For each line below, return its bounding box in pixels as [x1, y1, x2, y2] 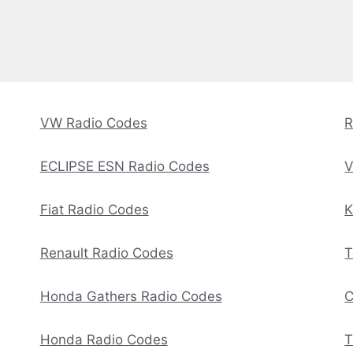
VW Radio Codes [39, 115, 147, 132]
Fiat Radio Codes [39, 202, 149, 218]
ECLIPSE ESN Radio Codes [39, 158, 210, 175]
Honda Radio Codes [39, 332, 168, 348]
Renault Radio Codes [39, 245, 173, 262]
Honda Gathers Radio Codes [39, 288, 222, 305]
